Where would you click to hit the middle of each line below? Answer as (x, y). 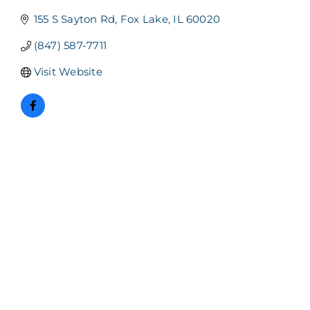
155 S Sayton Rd (74, 19)
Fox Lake (144, 19)
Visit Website (68, 72)
